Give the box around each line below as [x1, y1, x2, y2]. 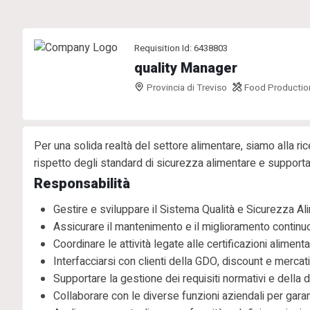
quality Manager [134, 60, 237, 76]
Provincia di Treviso [146, 81, 227, 95]
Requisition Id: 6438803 [134, 42, 228, 55]
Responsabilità [34, 175, 130, 192]
